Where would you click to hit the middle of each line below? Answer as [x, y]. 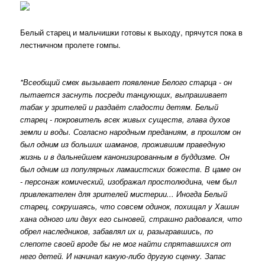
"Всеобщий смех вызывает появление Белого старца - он [126, 82]
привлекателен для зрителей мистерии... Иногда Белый [124, 193]
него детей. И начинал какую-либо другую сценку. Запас [123, 256]
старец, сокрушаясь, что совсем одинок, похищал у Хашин [130, 206]
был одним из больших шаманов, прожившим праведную [123, 144]
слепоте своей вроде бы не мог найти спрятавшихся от [126, 243]
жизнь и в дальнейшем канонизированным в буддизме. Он [125, 156]
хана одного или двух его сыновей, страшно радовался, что [131, 218]
